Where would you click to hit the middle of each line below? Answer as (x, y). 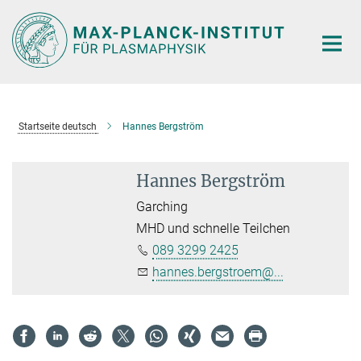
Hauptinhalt (37, 15)
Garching (162, 206)
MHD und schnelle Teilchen (214, 228)
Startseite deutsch (57, 126)
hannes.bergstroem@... (218, 272)
